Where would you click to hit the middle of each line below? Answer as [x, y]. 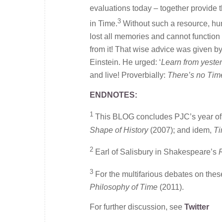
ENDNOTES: [113, 95]
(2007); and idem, [181, 130]
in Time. [104, 24]
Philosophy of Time [124, 187]
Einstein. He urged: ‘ [125, 62]
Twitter [197, 207]
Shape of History [119, 130]
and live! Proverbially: [129, 75]
